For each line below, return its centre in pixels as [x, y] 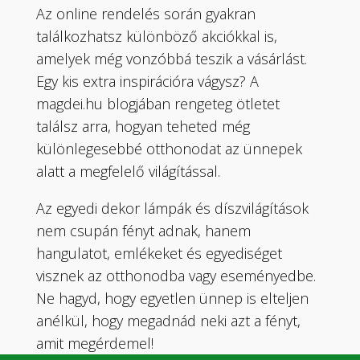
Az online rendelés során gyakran [146, 13]
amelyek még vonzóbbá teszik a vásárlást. [172, 58]
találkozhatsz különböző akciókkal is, [157, 36]
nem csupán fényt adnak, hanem [144, 230]
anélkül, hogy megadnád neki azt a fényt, [169, 320]
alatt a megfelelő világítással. [129, 171]
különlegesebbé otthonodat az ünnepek [170, 148]
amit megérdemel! [95, 343]
